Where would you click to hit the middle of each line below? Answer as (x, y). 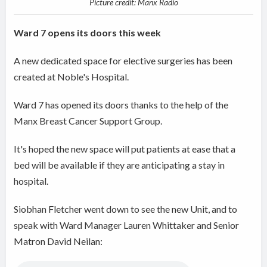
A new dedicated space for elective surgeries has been (123, 61)
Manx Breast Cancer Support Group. (88, 121)
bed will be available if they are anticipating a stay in (119, 165)
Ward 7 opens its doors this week (88, 33)
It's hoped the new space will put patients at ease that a (125, 149)
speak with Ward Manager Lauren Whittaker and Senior (127, 225)
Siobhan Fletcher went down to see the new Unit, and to (126, 209)
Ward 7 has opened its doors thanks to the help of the (121, 105)
